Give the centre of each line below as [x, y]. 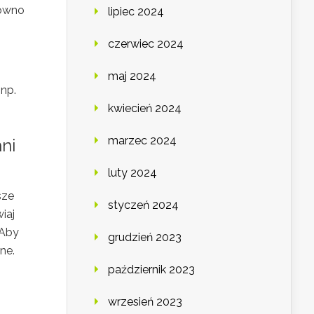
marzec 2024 [142, 141]
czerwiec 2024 [146, 44]
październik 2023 [151, 270]
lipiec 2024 [136, 12]
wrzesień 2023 [145, 302]
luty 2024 [132, 173]
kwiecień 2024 [145, 109]
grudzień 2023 [145, 238]
